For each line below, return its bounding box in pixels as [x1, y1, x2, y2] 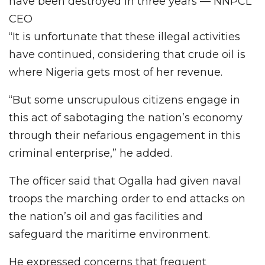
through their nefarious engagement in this [9, 128, 241, 142]
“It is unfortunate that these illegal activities [9, 30, 240, 43]
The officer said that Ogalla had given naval [9, 174, 241, 188]
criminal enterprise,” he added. [9, 146, 172, 160]
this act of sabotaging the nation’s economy [9, 111, 243, 124]
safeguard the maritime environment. [9, 227, 210, 241]
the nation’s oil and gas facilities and [9, 209, 203, 223]
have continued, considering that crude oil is [9, 47, 245, 61]
